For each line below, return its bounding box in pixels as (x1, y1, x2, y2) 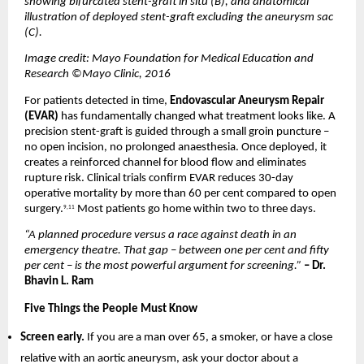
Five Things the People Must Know (24, 302, 197, 315)
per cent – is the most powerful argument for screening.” (24, 260, 304, 273)
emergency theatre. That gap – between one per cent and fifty (24, 245, 329, 258)
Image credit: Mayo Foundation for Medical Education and (24, 53, 314, 66)
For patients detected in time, (24, 94, 170, 107)
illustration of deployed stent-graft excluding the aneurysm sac (24, 11, 333, 24)
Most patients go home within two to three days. (75, 202, 316, 215)
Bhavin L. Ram (24, 275, 93, 288)
